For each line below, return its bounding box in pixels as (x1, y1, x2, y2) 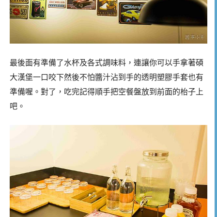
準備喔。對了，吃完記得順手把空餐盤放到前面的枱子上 (10, 87, 203, 96)
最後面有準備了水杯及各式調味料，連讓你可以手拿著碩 (10, 58, 203, 67)
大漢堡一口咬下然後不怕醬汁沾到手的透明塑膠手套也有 (10, 73, 203, 81)
